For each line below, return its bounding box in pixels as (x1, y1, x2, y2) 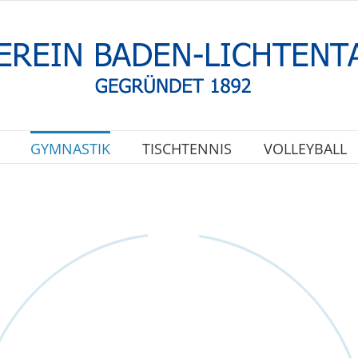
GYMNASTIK (30, 138, 110, 158)
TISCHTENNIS (141, 138, 232, 158)
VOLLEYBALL (263, 138, 347, 158)
